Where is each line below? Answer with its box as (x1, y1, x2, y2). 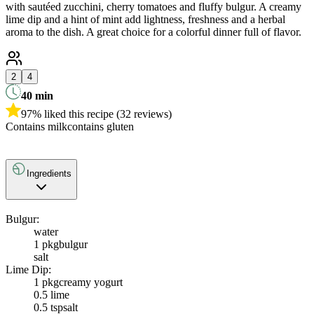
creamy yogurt (59, 275, 123, 288)
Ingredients (27, 168, 71, 179)
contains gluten (67, 121, 134, 133)
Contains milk (6, 121, 67, 133)
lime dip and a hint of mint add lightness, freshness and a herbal (6, 13, 285, 26)
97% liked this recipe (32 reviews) (21, 108, 172, 121)
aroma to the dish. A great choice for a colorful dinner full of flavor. (6, 26, 301, 39)
